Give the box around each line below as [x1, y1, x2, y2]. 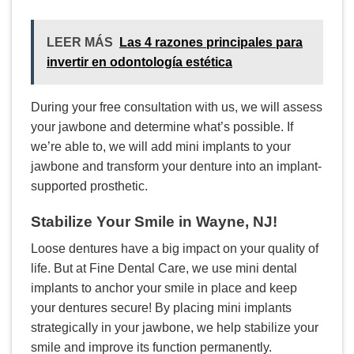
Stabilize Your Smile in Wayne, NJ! [31, 213, 277, 230]
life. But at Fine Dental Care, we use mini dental [31, 262, 297, 276]
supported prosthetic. [31, 179, 148, 194]
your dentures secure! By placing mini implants [31, 301, 292, 315]
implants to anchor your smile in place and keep [31, 281, 297, 296]
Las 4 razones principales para [119, 36, 303, 50]
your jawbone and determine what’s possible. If [31, 120, 293, 134]
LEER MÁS [47, 36, 113, 50]
